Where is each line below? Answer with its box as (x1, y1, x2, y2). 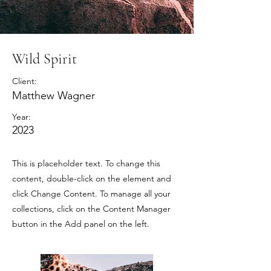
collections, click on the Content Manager (12, 203, 171, 214)
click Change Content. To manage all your (12, 188, 171, 199)
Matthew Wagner (12, 89, 95, 102)
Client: (12, 76, 37, 87)
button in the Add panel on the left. (12, 218, 149, 229)
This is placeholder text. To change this (12, 158, 160, 169)
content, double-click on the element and (12, 173, 171, 184)
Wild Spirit (12, 50, 77, 68)
